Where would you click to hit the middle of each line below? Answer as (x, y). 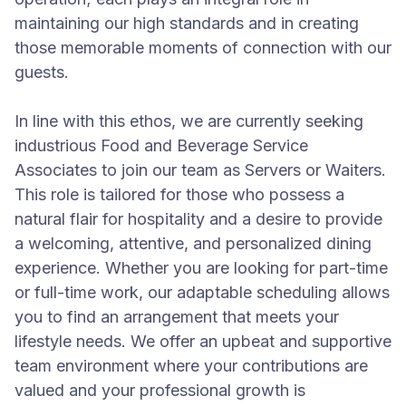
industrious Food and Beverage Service (161, 145)
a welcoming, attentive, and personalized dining (193, 243)
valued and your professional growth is (160, 390)
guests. (42, 72)
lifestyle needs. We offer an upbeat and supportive (203, 341)
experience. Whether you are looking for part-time (201, 268)
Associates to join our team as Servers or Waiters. (200, 170)
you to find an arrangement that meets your (177, 317)
